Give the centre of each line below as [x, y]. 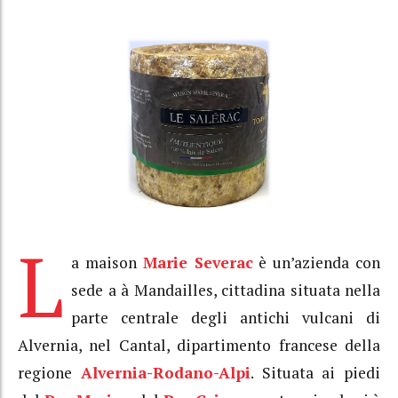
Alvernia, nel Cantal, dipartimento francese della [199, 345]
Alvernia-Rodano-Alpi [165, 372]
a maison [107, 262]
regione [49, 372]
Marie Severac [198, 262]
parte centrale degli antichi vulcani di [226, 317]
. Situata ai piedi [315, 372]
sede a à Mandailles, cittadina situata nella [226, 290]
